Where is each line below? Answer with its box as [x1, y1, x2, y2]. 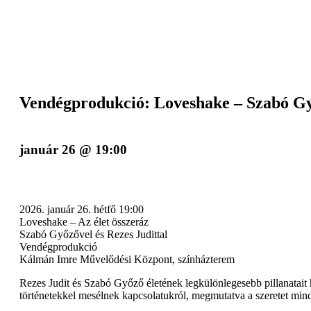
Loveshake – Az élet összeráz [19, 216, 149, 228]
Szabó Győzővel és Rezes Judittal [19, 228, 167, 241]
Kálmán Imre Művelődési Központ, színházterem [19, 253, 235, 266]
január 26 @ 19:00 [19, 142, 127, 157]
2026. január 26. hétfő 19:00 [19, 203, 144, 216]
